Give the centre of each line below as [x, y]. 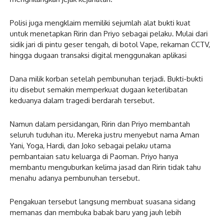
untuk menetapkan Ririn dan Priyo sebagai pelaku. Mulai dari [109, 33]
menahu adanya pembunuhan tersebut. [75, 178]
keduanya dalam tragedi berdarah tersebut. [82, 100]
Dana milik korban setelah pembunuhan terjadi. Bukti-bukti [106, 79]
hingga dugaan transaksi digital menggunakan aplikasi [98, 55]
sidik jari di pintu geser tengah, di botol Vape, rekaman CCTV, [110, 44]
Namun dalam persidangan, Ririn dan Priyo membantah [100, 124]
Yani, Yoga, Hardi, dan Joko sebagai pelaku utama [90, 145]
